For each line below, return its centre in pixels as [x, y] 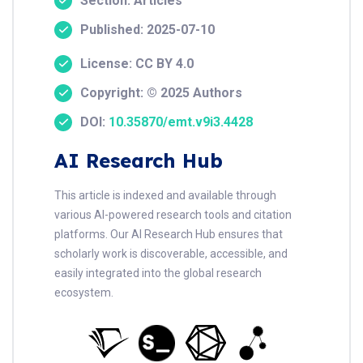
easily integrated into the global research [158, 273]
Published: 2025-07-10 [147, 30]
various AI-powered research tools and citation [173, 215]
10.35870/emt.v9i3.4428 [181, 122]
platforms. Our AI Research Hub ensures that [169, 235]
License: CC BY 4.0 [137, 64]
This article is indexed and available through [165, 196]
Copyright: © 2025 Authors [161, 93]
